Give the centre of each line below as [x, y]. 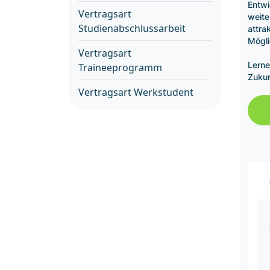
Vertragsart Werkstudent [136, 92]
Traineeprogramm [120, 67]
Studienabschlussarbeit [132, 28]
